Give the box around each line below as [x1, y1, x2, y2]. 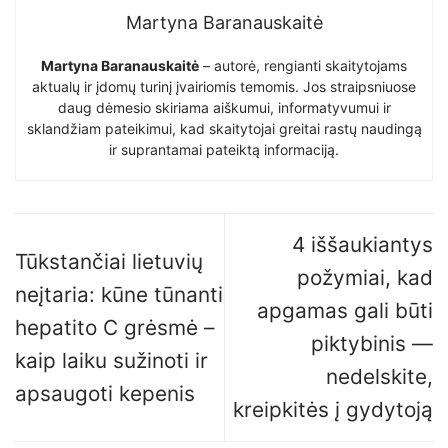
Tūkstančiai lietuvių [15, 248, 203, 274]
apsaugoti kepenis [15, 380, 195, 406]
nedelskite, [326, 364, 433, 390]
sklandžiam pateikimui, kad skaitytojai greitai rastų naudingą [26, 120, 422, 138]
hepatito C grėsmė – [15, 314, 214, 340]
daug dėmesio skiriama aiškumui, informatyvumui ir [57, 99, 391, 117]
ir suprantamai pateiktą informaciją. [109, 141, 339, 159]
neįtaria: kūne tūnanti [15, 281, 223, 307]
